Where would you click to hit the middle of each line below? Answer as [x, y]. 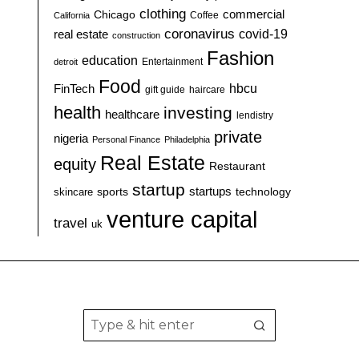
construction [137, 36]
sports [113, 192]
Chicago [115, 15]
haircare [208, 90]
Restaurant [238, 167]
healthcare [133, 115]
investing [198, 113]
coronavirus [200, 34]
